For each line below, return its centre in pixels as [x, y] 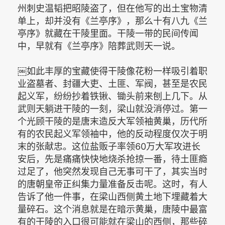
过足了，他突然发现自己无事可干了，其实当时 [113, 172]
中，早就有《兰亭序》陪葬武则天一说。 [99, 46]
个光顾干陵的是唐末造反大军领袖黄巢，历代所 [113, 121]
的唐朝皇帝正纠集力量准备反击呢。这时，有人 [113, 184]
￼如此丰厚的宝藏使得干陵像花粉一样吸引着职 [113, 71]
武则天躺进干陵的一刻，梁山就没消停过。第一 [113, 109]
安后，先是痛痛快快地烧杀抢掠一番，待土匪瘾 [113, 159]
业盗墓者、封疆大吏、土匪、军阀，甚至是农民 [113, 84]
